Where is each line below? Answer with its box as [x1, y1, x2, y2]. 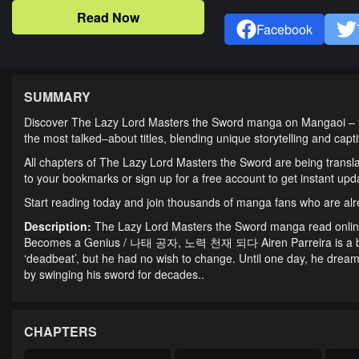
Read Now [76, 8, 139, 27]
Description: [24, 218, 95, 234]
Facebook [256, 20, 313, 38]
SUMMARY [24, 87, 91, 106]
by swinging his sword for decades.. [24, 266, 204, 282]
